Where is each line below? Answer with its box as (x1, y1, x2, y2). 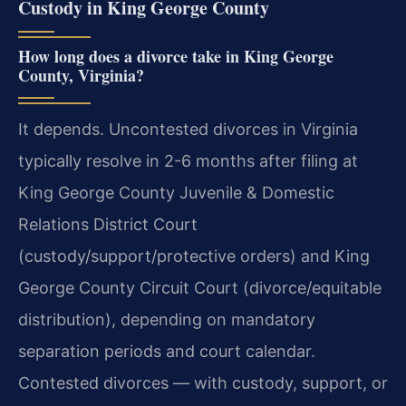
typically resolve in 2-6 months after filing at (18, 150, 358, 170)
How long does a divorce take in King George (18, 43, 333, 68)
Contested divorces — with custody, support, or (18, 372, 388, 392)
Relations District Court (18, 214, 198, 234)
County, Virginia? (18, 63, 144, 87)
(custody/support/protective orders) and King (18, 246, 370, 266)
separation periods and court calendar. (18, 341, 315, 361)
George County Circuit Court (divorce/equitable (18, 277, 382, 297)
